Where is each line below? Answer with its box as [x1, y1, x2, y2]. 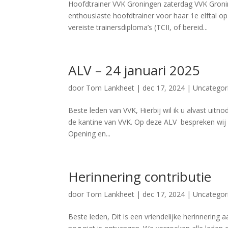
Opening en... [68, 129, 111, 138]
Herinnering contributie [68, 167, 212, 186]
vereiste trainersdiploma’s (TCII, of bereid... [68, 22, 208, 32]
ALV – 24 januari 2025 [68, 61, 201, 79]
